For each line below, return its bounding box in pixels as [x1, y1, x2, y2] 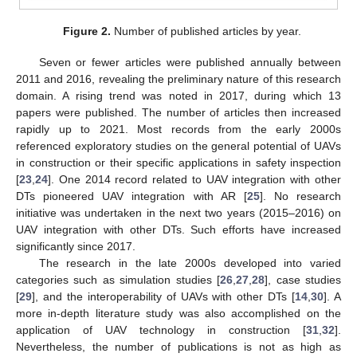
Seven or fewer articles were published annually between [38, 55, 341, 69]
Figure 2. [62, 25, 111, 38]
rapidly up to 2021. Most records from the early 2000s [16, 122, 341, 135]
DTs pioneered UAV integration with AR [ [16, 189, 247, 202]
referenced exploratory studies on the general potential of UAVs [16, 139, 341, 152]
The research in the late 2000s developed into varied [38, 256, 341, 269]
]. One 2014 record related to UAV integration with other [48, 172, 341, 186]
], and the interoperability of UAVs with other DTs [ [32, 289, 296, 303]
